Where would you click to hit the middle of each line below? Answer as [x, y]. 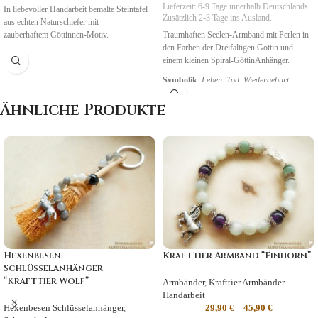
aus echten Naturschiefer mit [51, 22]
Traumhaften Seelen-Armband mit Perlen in [236, 35]
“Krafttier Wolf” [46, 281]
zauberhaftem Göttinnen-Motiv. [56, 35]
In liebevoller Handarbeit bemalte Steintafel [76, 9]
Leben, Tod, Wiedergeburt [245, 80]
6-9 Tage [213, 7]
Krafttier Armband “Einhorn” [237, 256]
